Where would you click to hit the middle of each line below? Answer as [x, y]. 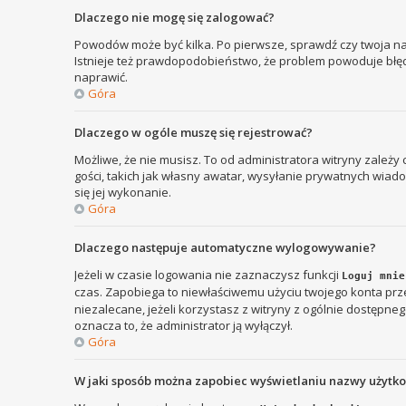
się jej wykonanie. [123, 192]
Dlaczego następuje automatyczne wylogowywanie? [225, 247]
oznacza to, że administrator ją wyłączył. [184, 325]
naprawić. [101, 77]
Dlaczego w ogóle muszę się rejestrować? [193, 132]
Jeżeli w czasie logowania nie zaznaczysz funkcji [208, 274]
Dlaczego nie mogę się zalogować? [174, 17]
